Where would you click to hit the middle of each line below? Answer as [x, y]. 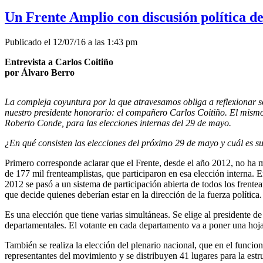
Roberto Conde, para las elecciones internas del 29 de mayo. [118, 123]
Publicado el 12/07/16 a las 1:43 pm [71, 42]
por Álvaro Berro [40, 72]
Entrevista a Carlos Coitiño [59, 62]
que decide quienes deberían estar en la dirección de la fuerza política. [133, 194]
